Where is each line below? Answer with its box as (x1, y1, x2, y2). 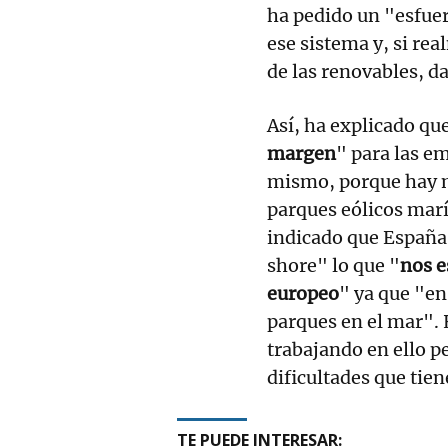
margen (267, 141, 336, 165)
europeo (267, 281, 339, 305)
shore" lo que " (267, 253, 400, 277)
